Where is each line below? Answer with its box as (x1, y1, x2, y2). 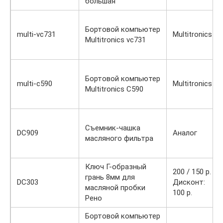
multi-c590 (17, 79, 52, 88)
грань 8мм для (85, 172, 135, 182)
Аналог (173, 128, 197, 137)
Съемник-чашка (85, 123, 140, 132)
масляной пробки (85, 183, 145, 192)
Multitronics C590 (85, 84, 143, 94)
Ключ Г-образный (85, 162, 146, 171)
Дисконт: (173, 177, 205, 187)
